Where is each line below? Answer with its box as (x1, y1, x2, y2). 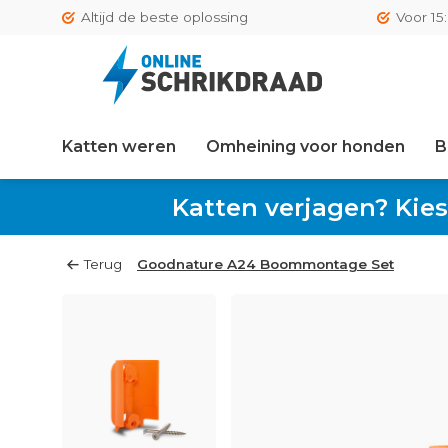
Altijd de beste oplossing (81, 9, 248, 25)
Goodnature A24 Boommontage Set (137, 256, 394, 272)
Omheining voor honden (206, 137, 405, 156)
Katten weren (62, 137, 176, 156)
